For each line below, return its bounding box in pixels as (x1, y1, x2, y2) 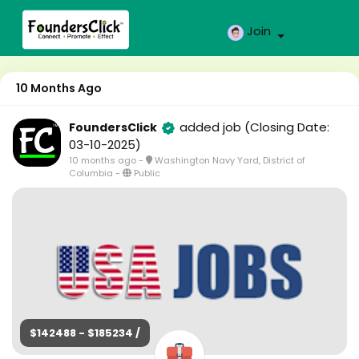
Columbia (69, 167, 113, 179)
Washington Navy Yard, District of (155, 154, 305, 167)
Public (134, 167, 160, 179)
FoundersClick (69, 119, 157, 135)
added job (179, 119, 244, 135)
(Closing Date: (244, 119, 329, 135)
